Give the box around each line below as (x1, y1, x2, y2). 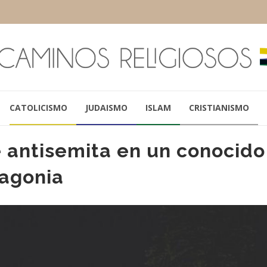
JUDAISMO (85, 101, 128, 113)
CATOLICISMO (9, 101, 67, 113)
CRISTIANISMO (188, 101, 249, 113)
